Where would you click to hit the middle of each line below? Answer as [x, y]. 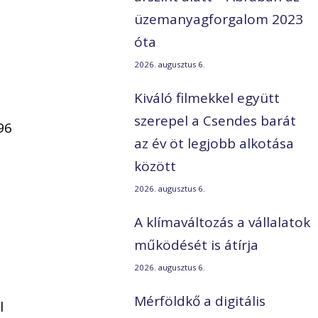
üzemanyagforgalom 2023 [219, 20]
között [155, 166]
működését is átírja [197, 245]
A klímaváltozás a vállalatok [223, 223]
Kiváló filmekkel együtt [207, 98]
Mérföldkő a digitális [200, 301]
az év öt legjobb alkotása [214, 144]
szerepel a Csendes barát [215, 121]
